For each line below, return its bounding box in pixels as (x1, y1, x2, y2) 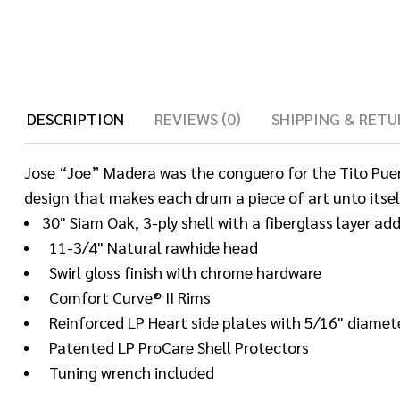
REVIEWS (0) (154, 107, 241, 129)
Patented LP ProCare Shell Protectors (42, 337, 309, 358)
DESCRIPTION (27, 107, 124, 129)
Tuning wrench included (42, 362, 214, 383)
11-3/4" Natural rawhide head (42, 237, 258, 258)
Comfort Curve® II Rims (42, 287, 211, 308)
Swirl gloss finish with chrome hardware (42, 262, 321, 283)
